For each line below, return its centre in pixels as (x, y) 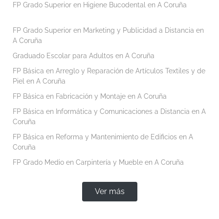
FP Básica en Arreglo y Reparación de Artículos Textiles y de (109, 71)
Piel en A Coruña (39, 81)
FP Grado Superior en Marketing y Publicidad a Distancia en (108, 30)
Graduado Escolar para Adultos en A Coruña (83, 55)
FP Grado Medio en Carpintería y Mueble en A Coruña (98, 162)
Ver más (109, 191)
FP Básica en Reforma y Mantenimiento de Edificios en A (103, 137)
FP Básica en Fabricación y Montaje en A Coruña (89, 96)
